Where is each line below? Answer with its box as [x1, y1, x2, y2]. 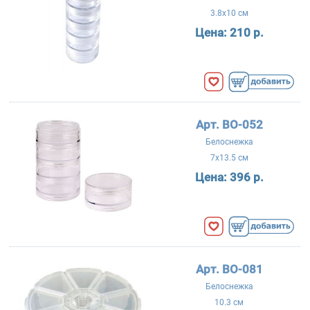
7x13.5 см [210, 152, 248, 163]
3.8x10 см [210, 8, 248, 18]
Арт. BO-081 [195, 262, 263, 276]
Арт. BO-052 [195, 117, 263, 131]
